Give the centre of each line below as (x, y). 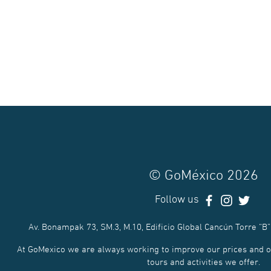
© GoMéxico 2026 (203, 176)
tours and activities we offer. (203, 262)
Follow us (177, 200)
